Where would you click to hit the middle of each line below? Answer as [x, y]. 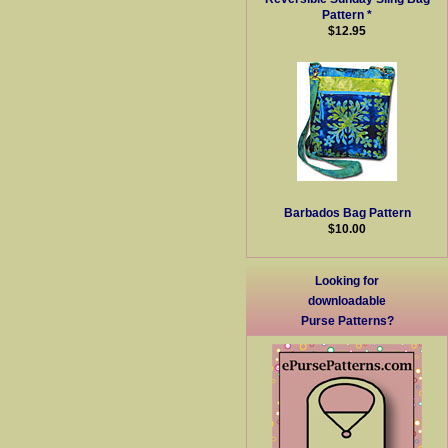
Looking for [347, 280]
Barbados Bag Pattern [347, 213]
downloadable [347, 300]
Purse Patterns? [347, 320]
